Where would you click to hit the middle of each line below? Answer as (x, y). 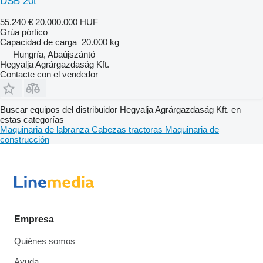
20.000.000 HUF (67, 22)
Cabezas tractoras (128, 129)
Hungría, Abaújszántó (54, 54)
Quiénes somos (45, 241)
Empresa (34, 219)
